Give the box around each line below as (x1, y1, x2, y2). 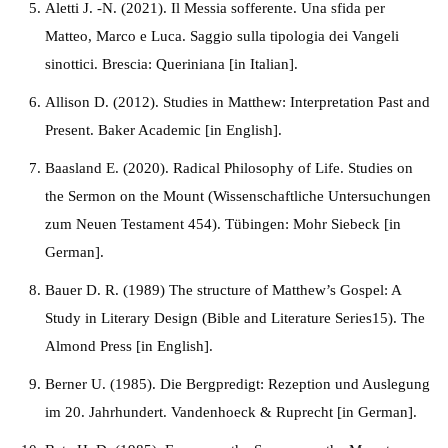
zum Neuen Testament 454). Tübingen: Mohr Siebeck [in (45, 216, 401, 232)
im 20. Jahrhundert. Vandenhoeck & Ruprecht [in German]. (45, 404, 417, 420)
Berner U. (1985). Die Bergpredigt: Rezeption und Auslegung (45, 376, 430, 392)
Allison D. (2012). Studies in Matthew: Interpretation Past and (45, 94, 430, 110)
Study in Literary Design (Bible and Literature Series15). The (45, 310, 425, 326)
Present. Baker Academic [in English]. (45, 122, 286, 138)
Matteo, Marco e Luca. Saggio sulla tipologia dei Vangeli (45, 28, 399, 44)
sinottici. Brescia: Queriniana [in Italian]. (45, 56, 298, 72)
